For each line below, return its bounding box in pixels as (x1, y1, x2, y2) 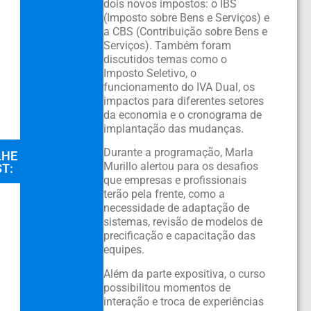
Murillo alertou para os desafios (103, 160, 258, 174)
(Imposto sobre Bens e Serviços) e (103, 10, 269, 24)
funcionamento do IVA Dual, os (103, 80, 255, 94)
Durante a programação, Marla (103, 146, 253, 160)
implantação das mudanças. (103, 121, 244, 135)
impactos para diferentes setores (103, 94, 264, 108)
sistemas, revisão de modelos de (103, 215, 262, 229)
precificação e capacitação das (103, 229, 255, 243)
